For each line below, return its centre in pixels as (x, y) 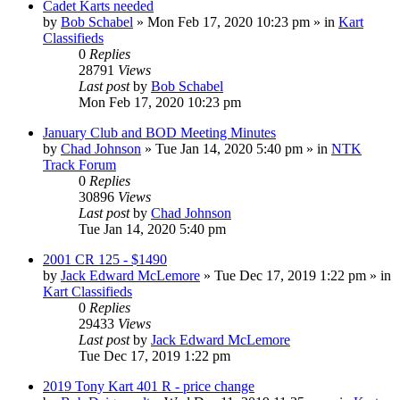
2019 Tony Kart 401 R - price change (149, 386)
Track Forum (79, 164)
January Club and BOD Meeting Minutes (159, 132)
